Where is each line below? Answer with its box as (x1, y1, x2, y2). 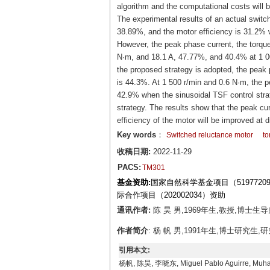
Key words (116, 130, 156, 139)
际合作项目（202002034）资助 (116, 190, 225, 199)
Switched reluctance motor (166, 131, 253, 139)
